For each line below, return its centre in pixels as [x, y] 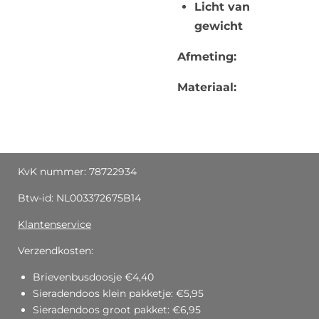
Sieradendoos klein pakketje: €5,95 [118, 293]
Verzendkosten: [56, 251]
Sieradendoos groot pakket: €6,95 [117, 310]
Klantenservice [54, 224]
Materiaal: [209, 87]
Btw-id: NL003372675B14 [81, 198]
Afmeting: [207, 57]
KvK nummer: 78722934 [77, 172]
